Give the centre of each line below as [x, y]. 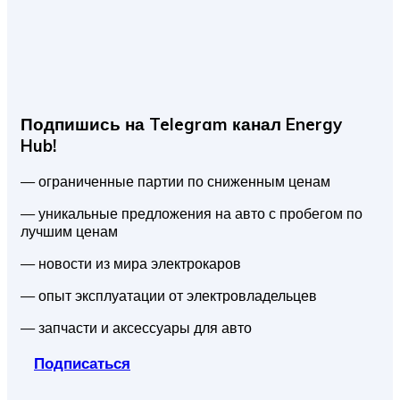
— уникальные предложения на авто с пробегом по [192, 214]
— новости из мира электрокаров [131, 264]
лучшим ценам [69, 232]
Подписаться [82, 363]
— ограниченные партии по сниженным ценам [175, 182]
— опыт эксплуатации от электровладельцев [169, 296]
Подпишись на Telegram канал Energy [181, 124]
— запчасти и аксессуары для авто [136, 328]
